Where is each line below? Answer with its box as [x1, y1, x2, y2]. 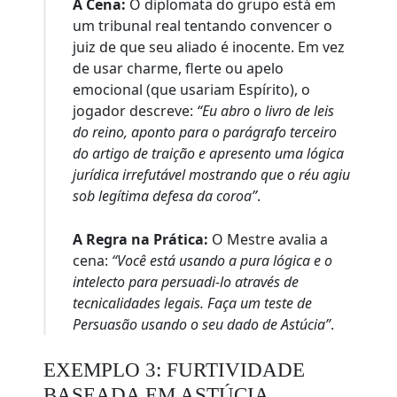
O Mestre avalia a [208, 230, 329, 250]
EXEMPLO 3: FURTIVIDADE [43, 358, 306, 382]
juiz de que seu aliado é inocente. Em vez [73, 37, 346, 58]
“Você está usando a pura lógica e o [112, 251, 333, 271]
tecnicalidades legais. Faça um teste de [73, 293, 313, 314]
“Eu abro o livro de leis [197, 101, 335, 121]
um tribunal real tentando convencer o [73, 16, 333, 36]
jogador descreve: [73, 101, 198, 121]
